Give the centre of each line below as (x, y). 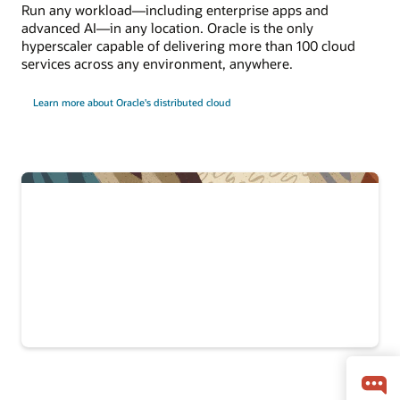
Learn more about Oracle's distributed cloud (132, 103)
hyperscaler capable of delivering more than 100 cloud (188, 46)
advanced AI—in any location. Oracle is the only (167, 28)
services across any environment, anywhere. (157, 64)
